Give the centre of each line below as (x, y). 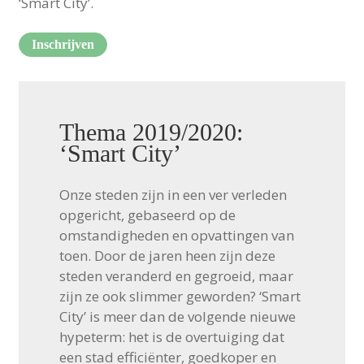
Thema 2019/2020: (151, 132)
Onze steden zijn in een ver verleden (173, 194)
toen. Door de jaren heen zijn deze (167, 255)
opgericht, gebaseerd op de (147, 214)
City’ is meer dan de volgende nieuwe (177, 316)
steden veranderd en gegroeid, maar (176, 275)
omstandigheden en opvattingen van (176, 235)
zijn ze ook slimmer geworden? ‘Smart (180, 296)
